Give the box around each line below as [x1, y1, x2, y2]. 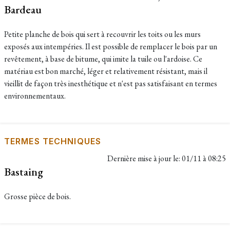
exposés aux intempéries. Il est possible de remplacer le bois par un [4, 41, 217, 52]
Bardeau [4, 2, 42, 16]
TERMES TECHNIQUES [4, 136, 102, 146]
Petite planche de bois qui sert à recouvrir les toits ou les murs [4, 29, 201, 40]
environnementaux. [4, 90, 66, 101]
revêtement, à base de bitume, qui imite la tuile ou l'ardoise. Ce [4, 53, 202, 64]
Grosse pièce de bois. [4, 191, 71, 202]
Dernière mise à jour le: [107, 153, 182, 164]
